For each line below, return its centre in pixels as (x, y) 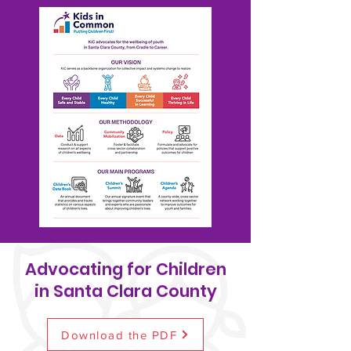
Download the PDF (119, 335)
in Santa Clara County (125, 291)
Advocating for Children (125, 269)
